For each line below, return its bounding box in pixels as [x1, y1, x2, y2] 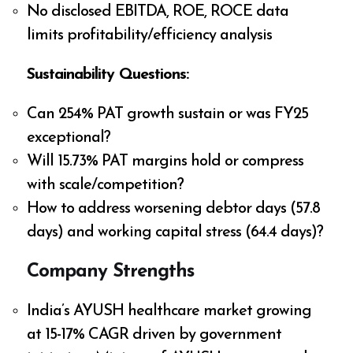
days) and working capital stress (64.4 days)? [27, 224, 324, 240]
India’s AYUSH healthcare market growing [27, 303, 312, 319]
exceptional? [27, 129, 111, 146]
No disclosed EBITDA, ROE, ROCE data [27, 3, 289, 20]
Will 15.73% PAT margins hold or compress [27, 153, 304, 169]
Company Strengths [27, 262, 195, 281]
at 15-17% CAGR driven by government [27, 326, 282, 343]
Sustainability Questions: [27, 66, 189, 83]
